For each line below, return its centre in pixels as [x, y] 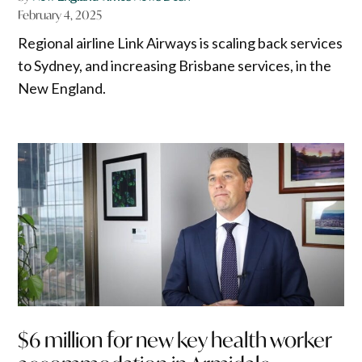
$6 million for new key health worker [175, 340]
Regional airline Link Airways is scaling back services [181, 43]
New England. [62, 88]
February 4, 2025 [60, 15]
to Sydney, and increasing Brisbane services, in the [175, 66]
